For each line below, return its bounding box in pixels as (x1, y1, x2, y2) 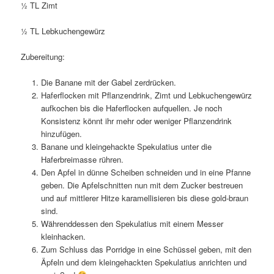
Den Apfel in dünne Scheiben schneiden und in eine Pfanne (40, 166, 251, 179)
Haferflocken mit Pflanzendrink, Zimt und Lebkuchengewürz (40, 89, 252, 102)
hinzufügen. (40, 128, 82, 140)
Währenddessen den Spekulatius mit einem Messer (40, 218, 223, 230)
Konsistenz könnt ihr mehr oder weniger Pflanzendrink (40, 115, 232, 127)
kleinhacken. (40, 231, 86, 243)
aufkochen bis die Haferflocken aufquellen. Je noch (40, 102, 222, 114)
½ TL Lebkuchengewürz (21, 24, 106, 37)
